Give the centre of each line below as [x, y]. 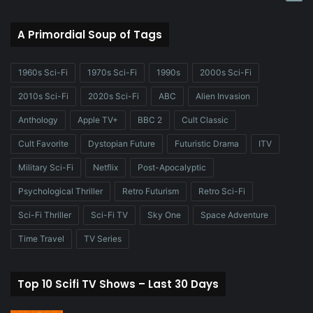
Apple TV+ [98, 119]
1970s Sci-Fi [112, 72]
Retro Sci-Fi [222, 191]
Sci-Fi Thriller [45, 214]
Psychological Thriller [60, 191]
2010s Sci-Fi [43, 96]
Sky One [164, 214]
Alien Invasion [223, 96]
